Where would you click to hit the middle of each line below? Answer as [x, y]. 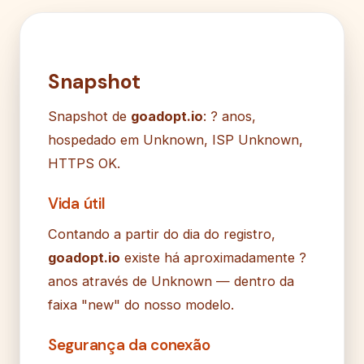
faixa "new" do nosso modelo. [141, 304]
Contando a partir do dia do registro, [162, 234]
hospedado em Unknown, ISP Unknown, [175, 139]
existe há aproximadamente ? [213, 257]
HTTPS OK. [84, 163]
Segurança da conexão [129, 344]
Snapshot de [89, 116]
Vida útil [77, 203]
